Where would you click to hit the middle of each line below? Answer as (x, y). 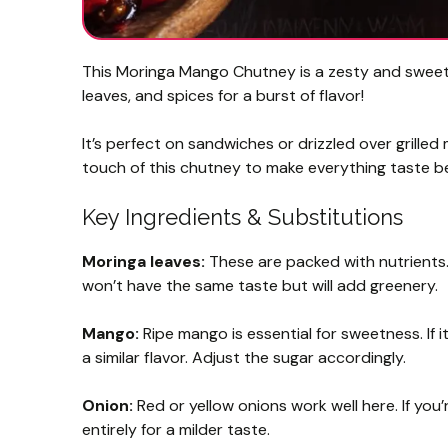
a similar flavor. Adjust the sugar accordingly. (244, 357)
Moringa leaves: (143, 261)
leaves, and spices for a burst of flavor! (223, 95)
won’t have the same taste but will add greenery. (260, 285)
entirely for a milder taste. (176, 429)
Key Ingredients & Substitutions (242, 216)
